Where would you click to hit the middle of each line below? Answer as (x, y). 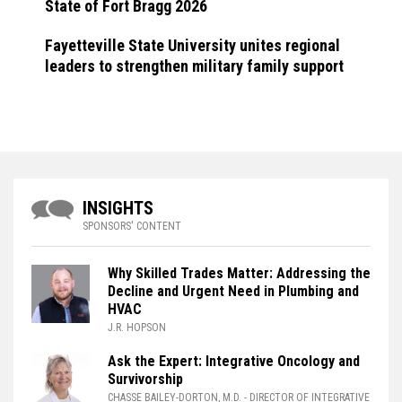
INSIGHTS (118, 208)
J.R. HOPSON (137, 327)
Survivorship (145, 379)
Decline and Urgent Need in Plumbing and (233, 291)
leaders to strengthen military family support (194, 66)
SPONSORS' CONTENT (132, 226)
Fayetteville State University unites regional (192, 45)
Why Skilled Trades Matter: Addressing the (239, 273)
